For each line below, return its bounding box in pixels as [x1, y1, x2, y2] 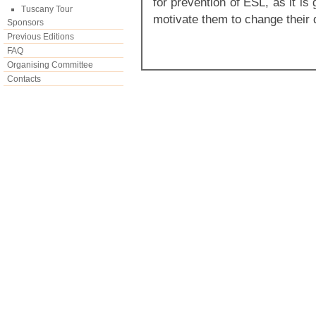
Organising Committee [7, 60, 93, 70]
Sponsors [7, 18, 44, 28]
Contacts [7, 74, 41, 84]
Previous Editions [7, 32, 74, 42]
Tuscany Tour [21, 4, 73, 14]
